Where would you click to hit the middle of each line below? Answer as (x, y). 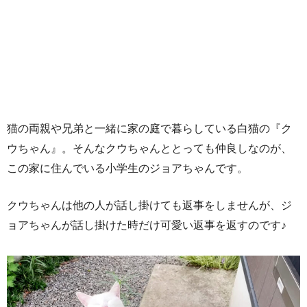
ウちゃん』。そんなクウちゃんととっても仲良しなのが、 (149, 148)
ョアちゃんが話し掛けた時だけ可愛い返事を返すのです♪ (147, 225)
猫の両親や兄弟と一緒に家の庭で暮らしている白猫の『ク (149, 128)
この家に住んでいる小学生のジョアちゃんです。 (127, 168)
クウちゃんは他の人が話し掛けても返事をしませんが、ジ (149, 205)
